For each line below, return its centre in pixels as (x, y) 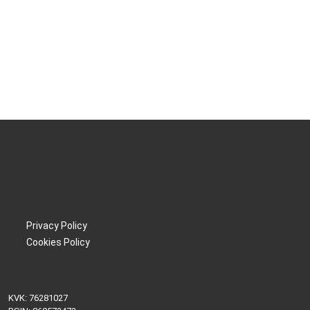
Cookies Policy (58, 242)
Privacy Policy (57, 226)
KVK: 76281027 (38, 298)
